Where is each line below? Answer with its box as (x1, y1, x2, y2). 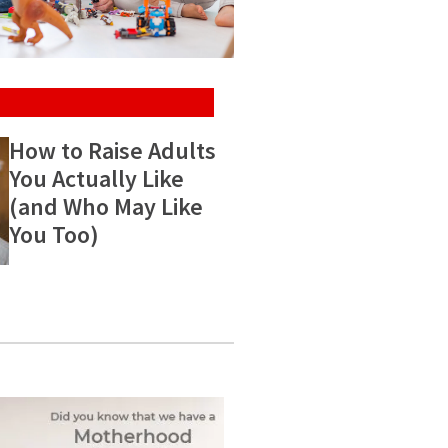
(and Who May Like (8, 191, 203, 223)
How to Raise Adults (8, 135, 216, 167)
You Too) (8, 219, 99, 251)
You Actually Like (8, 163, 184, 195)
